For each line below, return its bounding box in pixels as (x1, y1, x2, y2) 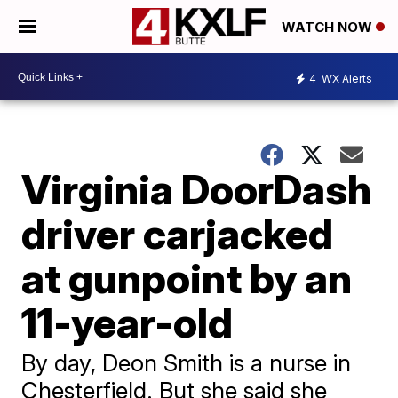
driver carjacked (21, 209, 334, 259)
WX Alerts (319, 71, 372, 85)
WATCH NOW (282, 19, 376, 36)
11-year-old (21, 298, 234, 347)
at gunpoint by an (21, 253, 353, 303)
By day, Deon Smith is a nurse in (21, 349, 352, 377)
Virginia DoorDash (21, 164, 372, 214)
